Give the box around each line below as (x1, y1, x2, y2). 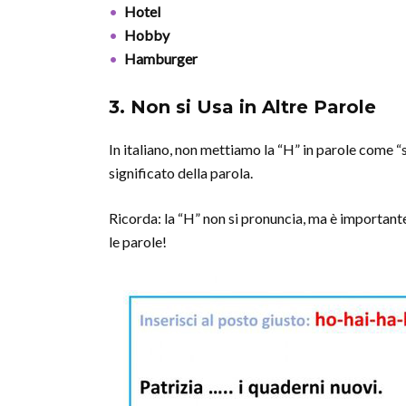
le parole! (109, 233, 167, 250)
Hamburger (124, 50, 198, 67)
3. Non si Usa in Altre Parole (109, 96, 376, 118)
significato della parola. (109, 164, 253, 181)
